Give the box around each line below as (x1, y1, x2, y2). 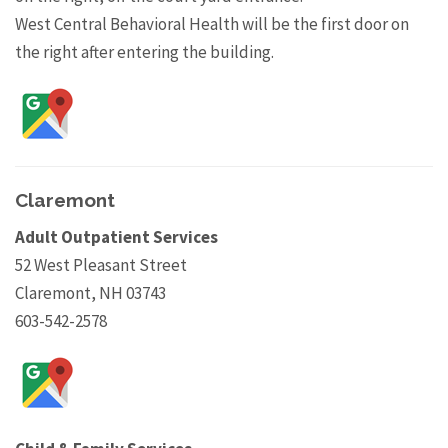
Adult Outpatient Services (15, 226, 218, 249)
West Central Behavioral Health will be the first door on (15, 13, 409, 36)
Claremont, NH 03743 (15, 282, 166, 305)
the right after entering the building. (15, 41, 274, 64)
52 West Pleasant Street (15, 254, 187, 277)
